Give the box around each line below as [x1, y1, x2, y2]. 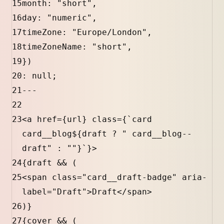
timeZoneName [22, 42, 82, 52]
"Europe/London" [72, 27, 147, 37]
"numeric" [47, 13, 92, 23]
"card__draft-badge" [82, 172, 177, 182]
